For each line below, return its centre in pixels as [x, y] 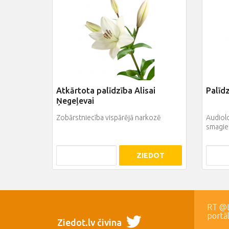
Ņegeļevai [75, 101]
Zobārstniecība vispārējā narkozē [109, 118]
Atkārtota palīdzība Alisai [106, 91]
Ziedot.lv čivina [90, 223]
